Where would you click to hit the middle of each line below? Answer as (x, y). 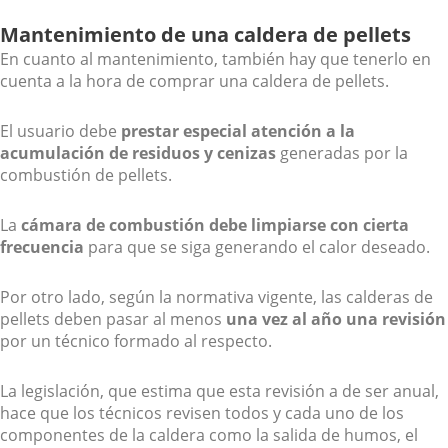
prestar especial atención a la (238, 130)
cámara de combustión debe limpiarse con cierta (215, 224)
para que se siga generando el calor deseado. (257, 246)
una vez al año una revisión (336, 318)
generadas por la (342, 152)
